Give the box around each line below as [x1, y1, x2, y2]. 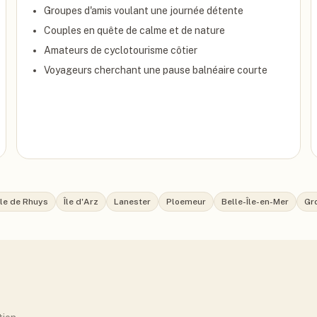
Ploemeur [166, 197, 206, 207]
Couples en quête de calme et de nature [44, 25, 226, 36]
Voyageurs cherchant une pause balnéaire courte [44, 64, 268, 76]
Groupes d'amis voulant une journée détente [44, 5, 244, 16]
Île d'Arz [64, 197, 98, 207]
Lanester [114, 197, 151, 207]
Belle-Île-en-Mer [221, 197, 289, 207]
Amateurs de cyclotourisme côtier [44, 45, 198, 56]
